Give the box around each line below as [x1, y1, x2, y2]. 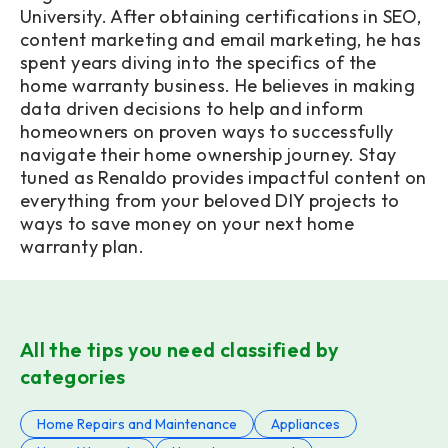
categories [20, 363, 126, 389]
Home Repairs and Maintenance [37, 414, 237, 433]
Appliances [271, 414, 340, 433]
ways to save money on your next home [20, 212, 354, 236]
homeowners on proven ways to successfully [20, 120, 394, 144]
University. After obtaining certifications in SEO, [20, 5, 421, 29]
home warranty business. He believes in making [20, 74, 416, 98]
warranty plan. [20, 235, 145, 259]
